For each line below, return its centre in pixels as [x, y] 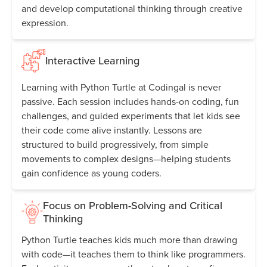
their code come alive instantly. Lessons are [112, 130]
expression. [45, 22]
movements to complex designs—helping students [126, 158]
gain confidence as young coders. [91, 173]
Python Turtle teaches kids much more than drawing [129, 239]
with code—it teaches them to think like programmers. [133, 254]
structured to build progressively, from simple [115, 144]
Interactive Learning [92, 60]
